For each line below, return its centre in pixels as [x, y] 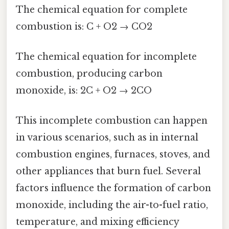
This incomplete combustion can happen [112, 121]
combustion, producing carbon [89, 73]
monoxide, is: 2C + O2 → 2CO [84, 90]
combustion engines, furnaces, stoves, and [113, 155]
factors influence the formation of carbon [113, 188]
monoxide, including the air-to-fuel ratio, [112, 205]
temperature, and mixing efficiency [97, 222]
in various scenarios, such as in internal [107, 138]
